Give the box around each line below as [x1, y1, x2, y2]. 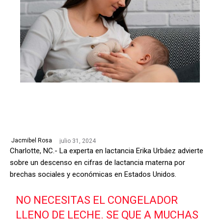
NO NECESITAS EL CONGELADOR [16, 194, 178, 207]
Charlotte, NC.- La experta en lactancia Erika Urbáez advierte [10, 146, 203, 156]
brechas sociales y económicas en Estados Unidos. [10, 170, 176, 179]
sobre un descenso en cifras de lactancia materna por [10, 158, 185, 167]
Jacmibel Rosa [11, 137, 52, 144]
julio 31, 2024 [59, 137, 96, 144]
